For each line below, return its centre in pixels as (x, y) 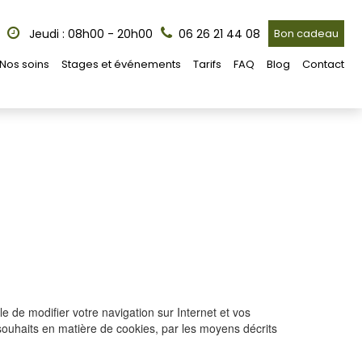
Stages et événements (121, 64)
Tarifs (207, 64)
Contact (323, 64)
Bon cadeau (306, 34)
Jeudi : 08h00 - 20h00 (89, 34)
